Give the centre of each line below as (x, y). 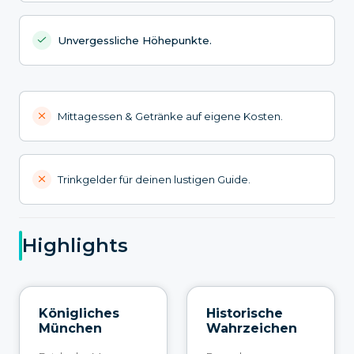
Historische (245, 313)
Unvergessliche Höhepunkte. (135, 40)
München (70, 328)
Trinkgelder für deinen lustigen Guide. (154, 179)
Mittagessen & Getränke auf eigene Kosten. (170, 116)
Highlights (75, 246)
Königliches (79, 313)
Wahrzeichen (252, 328)
